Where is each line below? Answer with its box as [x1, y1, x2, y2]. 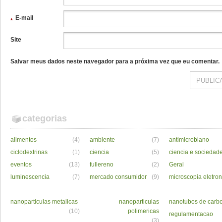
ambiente [90, 136, 115, 143]
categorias [22, 113, 67, 123]
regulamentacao [169, 211, 213, 218]
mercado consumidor [90, 173, 147, 180]
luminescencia [10, 173, 50, 180]
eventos [10, 161, 32, 168]
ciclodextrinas [10, 149, 48, 156]
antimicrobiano [169, 136, 209, 143]
